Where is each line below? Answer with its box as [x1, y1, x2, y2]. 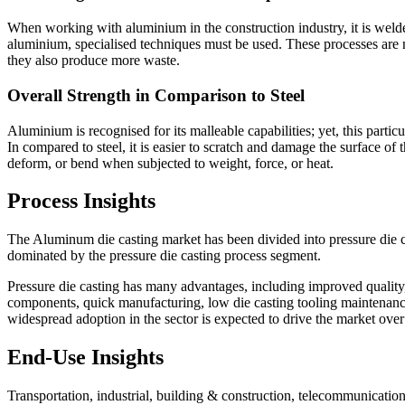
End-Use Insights [7, 345, 164, 370]
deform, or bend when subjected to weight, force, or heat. [7, 155, 334, 171]
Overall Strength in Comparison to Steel [7, 85, 305, 105]
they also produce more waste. [7, 52, 180, 69]
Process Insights [7, 189, 155, 213]
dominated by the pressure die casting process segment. [7, 248, 321, 264]
